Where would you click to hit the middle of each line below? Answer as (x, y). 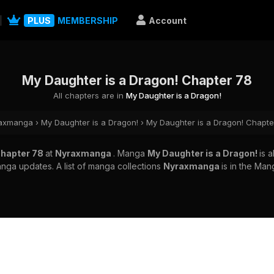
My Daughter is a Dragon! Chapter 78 (137, 80)
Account (167, 20)
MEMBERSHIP (87, 20)
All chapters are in (89, 95)
